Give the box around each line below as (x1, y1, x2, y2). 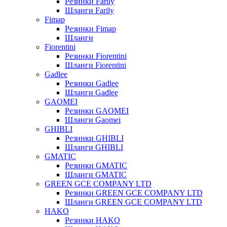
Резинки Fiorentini (65, 51, 127, 60)
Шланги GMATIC (65, 170, 127, 179)
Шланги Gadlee (65, 88, 118, 97)
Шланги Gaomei (65, 115, 121, 124)
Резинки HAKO (65, 215, 120, 224)
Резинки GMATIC (65, 161, 127, 170)
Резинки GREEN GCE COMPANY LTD (65, 188, 203, 197)
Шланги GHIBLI (65, 142, 123, 152)
